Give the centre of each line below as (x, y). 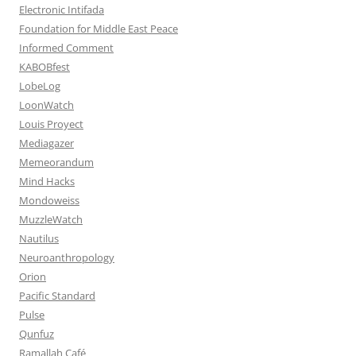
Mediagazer (46, 143)
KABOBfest (44, 66)
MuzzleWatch (51, 219)
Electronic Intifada (62, 9)
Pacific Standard (57, 295)
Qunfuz (37, 333)
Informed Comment (66, 47)
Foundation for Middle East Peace (99, 28)
